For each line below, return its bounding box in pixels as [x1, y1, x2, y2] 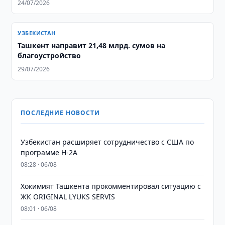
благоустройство [18, 51, 81, 60]
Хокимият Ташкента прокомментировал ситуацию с [21, 181, 201, 191]
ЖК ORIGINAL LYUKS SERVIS [21, 192, 116, 201]
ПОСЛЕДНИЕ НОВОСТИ [21, 108, 100, 117]
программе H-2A [21, 148, 78, 157]
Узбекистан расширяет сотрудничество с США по [21, 137, 194, 147]
